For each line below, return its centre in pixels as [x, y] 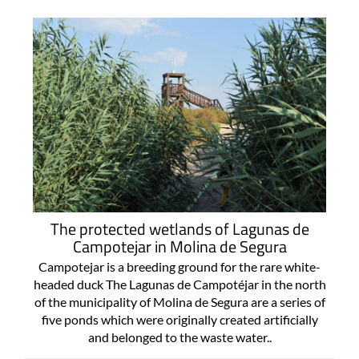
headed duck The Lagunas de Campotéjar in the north [179, 284]
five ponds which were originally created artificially [179, 320]
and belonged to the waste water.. [179, 337]
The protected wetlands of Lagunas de [179, 229]
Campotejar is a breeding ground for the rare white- [179, 267]
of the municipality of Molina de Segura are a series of [179, 302]
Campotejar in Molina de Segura [179, 247]
